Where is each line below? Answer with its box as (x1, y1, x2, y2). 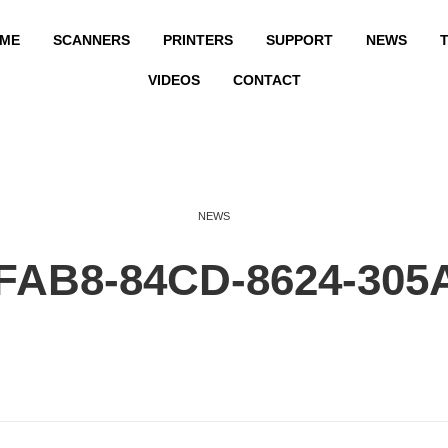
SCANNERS (52, 32, 130, 48)
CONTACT (232, 72, 301, 88)
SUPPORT (265, 32, 333, 48)
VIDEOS (147, 72, 200, 88)
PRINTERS (162, 32, 233, 48)
